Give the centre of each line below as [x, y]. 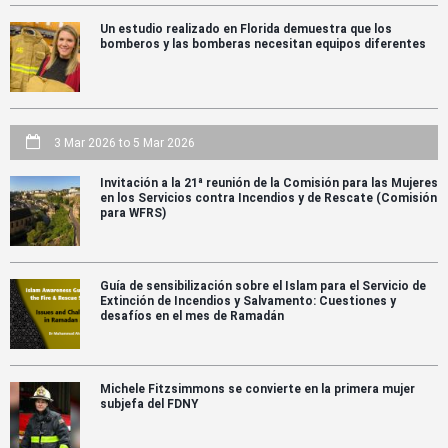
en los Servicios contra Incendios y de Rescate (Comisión [268, 197]
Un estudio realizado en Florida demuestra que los [246, 28]
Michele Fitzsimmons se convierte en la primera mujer [257, 388]
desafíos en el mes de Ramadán [192, 315]
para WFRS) [133, 212]
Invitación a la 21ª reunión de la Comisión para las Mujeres [269, 182]
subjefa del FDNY [149, 403]
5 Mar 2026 [164, 142]
